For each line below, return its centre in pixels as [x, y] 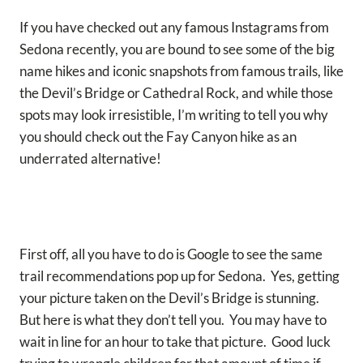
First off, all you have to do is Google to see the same [171, 254]
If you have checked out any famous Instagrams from [174, 28]
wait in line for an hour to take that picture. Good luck [175, 342]
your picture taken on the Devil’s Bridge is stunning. [171, 298]
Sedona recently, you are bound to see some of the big [177, 49]
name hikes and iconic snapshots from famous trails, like [181, 71]
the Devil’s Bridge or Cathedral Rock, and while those [176, 93]
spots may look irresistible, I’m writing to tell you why [174, 115]
